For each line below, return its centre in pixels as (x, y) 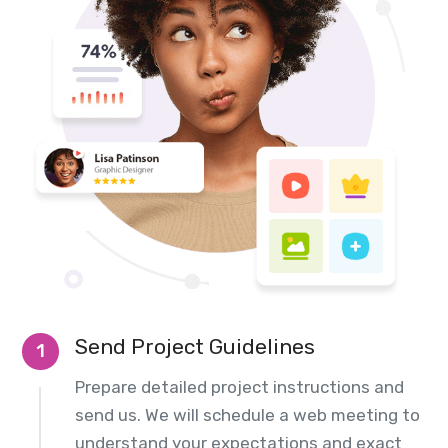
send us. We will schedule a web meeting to (247, 415)
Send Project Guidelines (194, 346)
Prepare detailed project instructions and (239, 387)
